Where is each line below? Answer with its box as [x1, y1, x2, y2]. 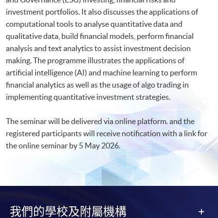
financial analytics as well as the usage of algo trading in [6, 80, 189, 89]
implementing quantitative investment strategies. [6, 92, 170, 101]
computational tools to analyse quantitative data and [6, 19, 182, 28]
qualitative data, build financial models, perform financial [6, 31, 194, 40]
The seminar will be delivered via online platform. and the [6, 116, 195, 126]
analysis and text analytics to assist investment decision [6, 43, 191, 53]
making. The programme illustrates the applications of [6, 55, 184, 65]
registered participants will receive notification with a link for [6, 128, 207, 138]
